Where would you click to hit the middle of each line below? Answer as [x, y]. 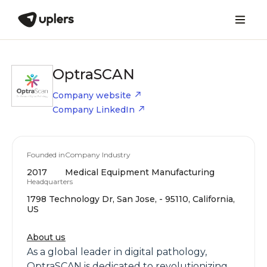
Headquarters [50, 181]
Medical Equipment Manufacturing [140, 172]
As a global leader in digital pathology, [117, 252]
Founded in [46, 155]
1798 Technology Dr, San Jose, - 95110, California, [131, 199]
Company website [92, 95]
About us [46, 237]
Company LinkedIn [94, 110]
